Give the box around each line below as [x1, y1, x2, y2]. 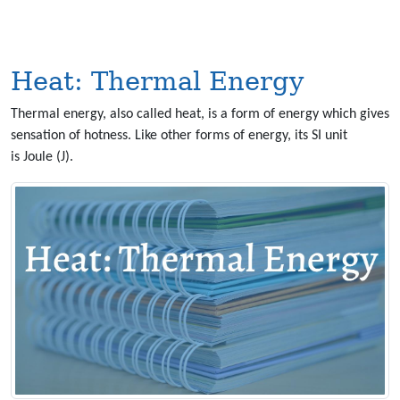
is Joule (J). [11, 150, 73, 164]
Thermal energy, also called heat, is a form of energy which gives [11, 107, 389, 121]
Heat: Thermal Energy [11, 66, 304, 96]
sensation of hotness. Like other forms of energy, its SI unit [11, 129, 347, 143]
